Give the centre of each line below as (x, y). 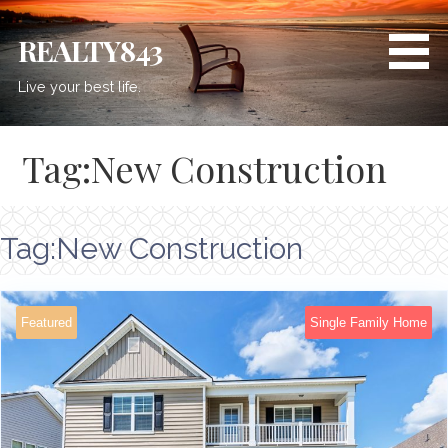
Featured (46, 322)
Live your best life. (80, 87)
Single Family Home (368, 322)
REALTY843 (90, 50)
